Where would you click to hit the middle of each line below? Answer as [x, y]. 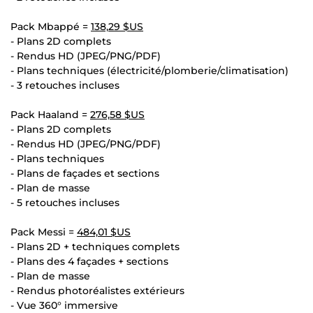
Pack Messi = [44, 232]
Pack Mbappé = [51, 26]
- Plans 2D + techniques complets [95, 246]
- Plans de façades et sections [85, 173]
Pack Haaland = [50, 114]
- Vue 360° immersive [64, 305]
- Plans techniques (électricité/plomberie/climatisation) [150, 70]
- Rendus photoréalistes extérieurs [97, 290]
